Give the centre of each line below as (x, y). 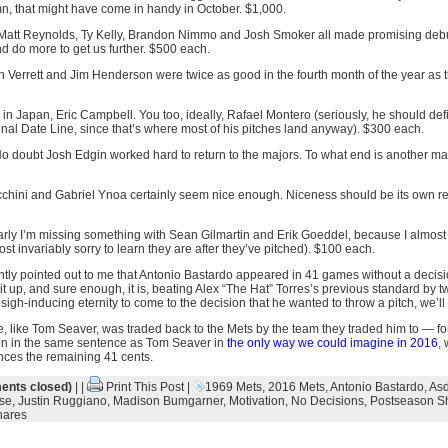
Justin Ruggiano (62, 401)
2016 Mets (296, 387)
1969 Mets (233, 387)
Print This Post (144, 387)
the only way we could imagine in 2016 (332, 343)
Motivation (256, 401)
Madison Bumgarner (167, 401)
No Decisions (327, 401)
